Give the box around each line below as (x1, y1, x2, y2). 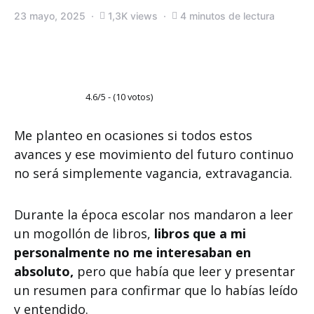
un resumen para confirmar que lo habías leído (14, 282, 298, 299)
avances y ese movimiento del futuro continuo (14, 146, 294, 163)
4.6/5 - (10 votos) (86, 90, 153, 103)
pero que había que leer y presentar (74, 263, 295, 280)
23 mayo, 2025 (14, 10, 86, 22)
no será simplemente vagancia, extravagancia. (14, 165, 296, 182)
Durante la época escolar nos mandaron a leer (14, 206, 293, 223)
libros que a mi (154, 225, 246, 242)
